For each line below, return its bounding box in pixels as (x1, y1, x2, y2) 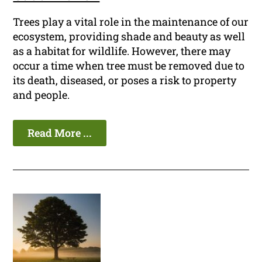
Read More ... (27, 126, 92, 140)
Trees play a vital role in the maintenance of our (13, 15, 249, 29)
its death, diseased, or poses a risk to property (13, 73, 237, 88)
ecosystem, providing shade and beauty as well (13, 29, 246, 44)
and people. (13, 88, 70, 102)
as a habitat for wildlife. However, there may (13, 44, 231, 58)
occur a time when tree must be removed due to (13, 58, 245, 73)
